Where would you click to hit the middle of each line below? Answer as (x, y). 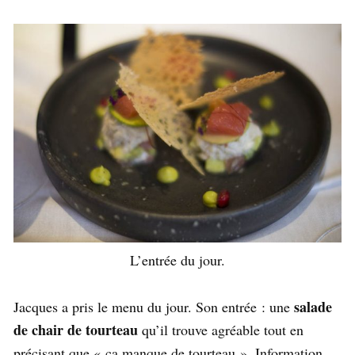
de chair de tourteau (76, 329)
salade (313, 306)
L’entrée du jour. (177, 260)
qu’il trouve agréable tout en (221, 329)
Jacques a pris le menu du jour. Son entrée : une (154, 306)
